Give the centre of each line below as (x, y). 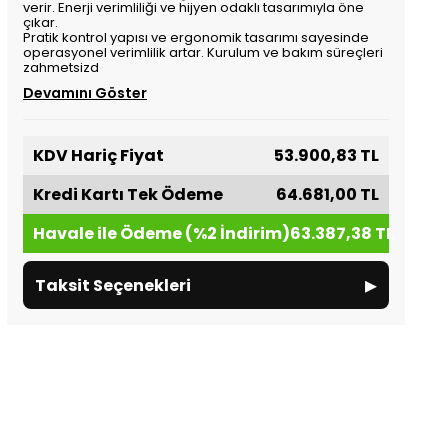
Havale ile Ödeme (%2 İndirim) (162, 233)
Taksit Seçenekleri (113, 285)
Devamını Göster (85, 93)
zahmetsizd (61, 67)
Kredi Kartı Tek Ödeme (128, 194)
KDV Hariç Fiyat (99, 155)
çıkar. (41, 22)
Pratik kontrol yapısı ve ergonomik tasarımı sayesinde (196, 37)
